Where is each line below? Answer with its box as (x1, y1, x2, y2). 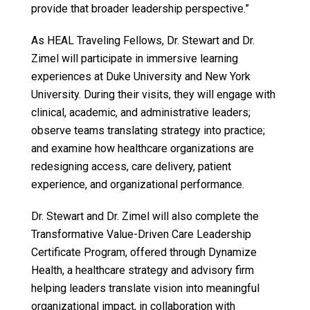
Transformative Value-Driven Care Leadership (30, 228, 251, 241)
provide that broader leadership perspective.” (30, 2, 249, 16)
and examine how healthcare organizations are (30, 142, 254, 156)
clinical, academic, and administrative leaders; (30, 106, 250, 120)
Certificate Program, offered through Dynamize (30, 246, 257, 259)
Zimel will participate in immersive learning (30, 52, 238, 66)
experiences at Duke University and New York (30, 70, 250, 84)
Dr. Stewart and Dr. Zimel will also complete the (30, 210, 259, 224)
